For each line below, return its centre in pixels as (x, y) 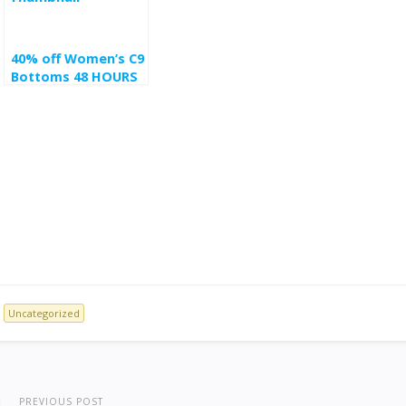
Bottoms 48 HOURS (74, 77)
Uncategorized (44, 313)
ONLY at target (62, 95)
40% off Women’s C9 (77, 58)
